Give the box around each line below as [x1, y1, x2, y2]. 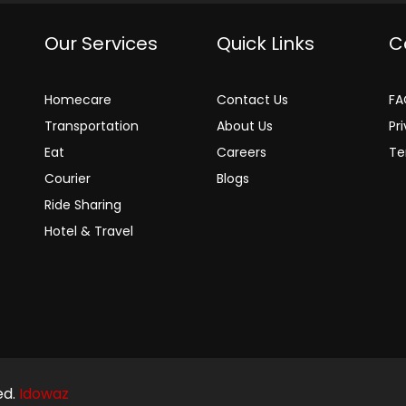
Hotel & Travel [44, 222, 133, 241]
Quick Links [217, 31, 314, 57]
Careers [217, 143, 266, 162]
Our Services [44, 31, 158, 57]
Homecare [44, 91, 111, 110]
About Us [217, 117, 273, 136]
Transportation [44, 117, 139, 136]
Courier [44, 169, 91, 188]
